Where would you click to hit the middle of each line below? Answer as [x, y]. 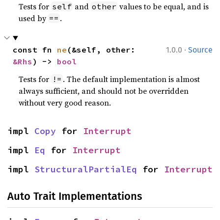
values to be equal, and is [163, 6]
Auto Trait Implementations [75, 196]
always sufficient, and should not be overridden [104, 91]
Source [200, 50]
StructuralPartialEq [86, 169]
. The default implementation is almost [132, 79]
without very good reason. [65, 103]
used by [34, 18]
